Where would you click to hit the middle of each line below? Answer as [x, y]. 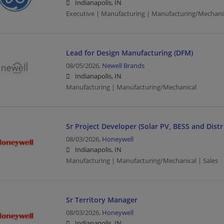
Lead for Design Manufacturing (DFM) [129, 52]
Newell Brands [123, 65]
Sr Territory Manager [101, 199]
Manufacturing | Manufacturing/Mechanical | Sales [142, 160]
